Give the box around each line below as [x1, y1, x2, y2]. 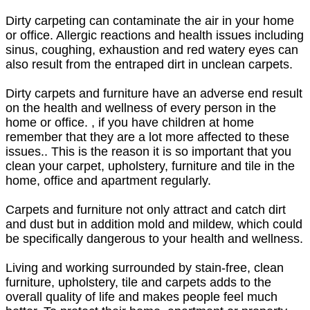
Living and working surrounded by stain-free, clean [6, 260, 284, 275]
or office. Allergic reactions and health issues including [6, 28, 304, 42]
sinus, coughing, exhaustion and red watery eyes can [6, 42, 298, 57]
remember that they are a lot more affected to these [6, 129, 289, 144]
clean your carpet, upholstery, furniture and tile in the [6, 158, 295, 173]
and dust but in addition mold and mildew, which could [6, 217, 302, 231]
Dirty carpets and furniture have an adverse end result [6, 86, 302, 100]
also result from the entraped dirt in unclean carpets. [6, 57, 293, 71]
